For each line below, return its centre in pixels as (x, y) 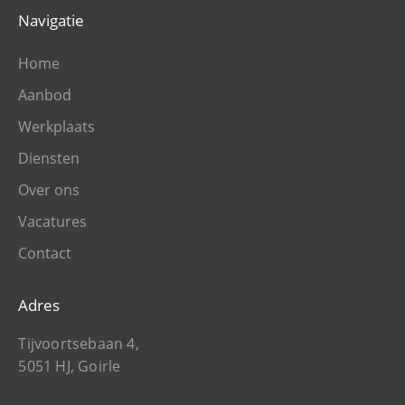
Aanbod (45, 94)
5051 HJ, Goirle (70, 366)
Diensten (49, 158)
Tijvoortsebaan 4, (79, 343)
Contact (45, 253)
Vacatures (53, 221)
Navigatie (52, 20)
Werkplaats (57, 126)
